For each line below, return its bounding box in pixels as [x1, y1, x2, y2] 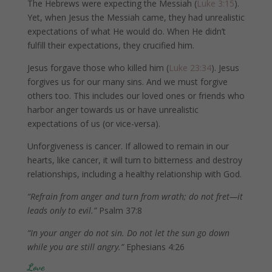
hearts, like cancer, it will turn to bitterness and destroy [27, 154, 242, 166]
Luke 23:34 [168, 61, 211, 73]
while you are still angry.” [27, 240, 124, 253]
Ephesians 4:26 [123, 240, 185, 253]
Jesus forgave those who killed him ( [27, 61, 169, 73]
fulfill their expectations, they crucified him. [27, 39, 194, 51]
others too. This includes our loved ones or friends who [27, 89, 245, 101]
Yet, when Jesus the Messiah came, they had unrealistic [27, 11, 245, 23]
